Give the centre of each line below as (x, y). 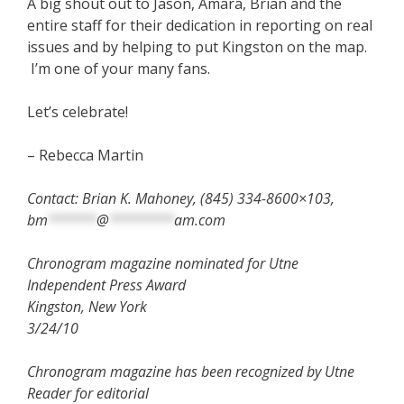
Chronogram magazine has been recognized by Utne (191, 371)
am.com (200, 220)
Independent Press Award (106, 285)
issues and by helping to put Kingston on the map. (197, 46)
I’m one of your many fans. (119, 68)
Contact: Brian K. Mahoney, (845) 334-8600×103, (181, 198)
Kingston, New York (87, 306)
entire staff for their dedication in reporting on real (200, 25)
